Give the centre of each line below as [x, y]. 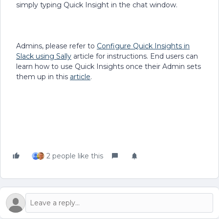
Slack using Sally [44, 56]
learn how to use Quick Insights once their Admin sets [109, 66]
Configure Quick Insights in [143, 46]
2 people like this [75, 156]
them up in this [43, 77]
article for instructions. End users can [135, 56]
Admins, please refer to [56, 46]
